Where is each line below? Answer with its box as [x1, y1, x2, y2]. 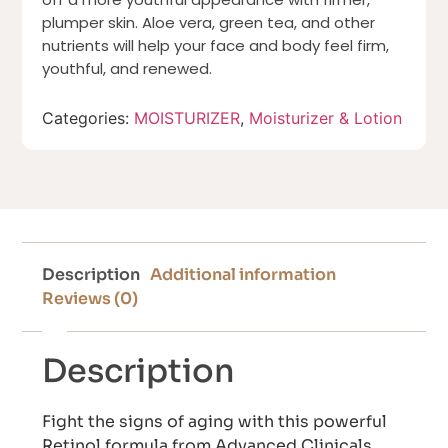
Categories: [42, 108, 135, 129]
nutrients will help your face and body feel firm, [42, 35, 390, 57]
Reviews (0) [42, 288, 139, 310]
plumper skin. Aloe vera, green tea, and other [42, 12, 376, 34]
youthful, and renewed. [42, 58, 213, 80]
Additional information [150, 264, 337, 286]
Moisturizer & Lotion [249, 108, 403, 129]
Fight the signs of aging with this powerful [42, 411, 388, 433]
